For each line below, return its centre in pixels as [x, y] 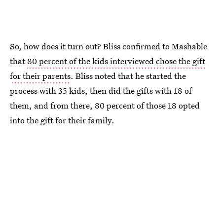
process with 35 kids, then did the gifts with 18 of [101, 91]
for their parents [40, 76]
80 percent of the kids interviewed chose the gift [116, 61]
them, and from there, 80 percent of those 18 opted [105, 106]
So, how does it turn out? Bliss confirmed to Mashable [109, 46]
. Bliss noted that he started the [128, 76]
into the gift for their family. [62, 120]
